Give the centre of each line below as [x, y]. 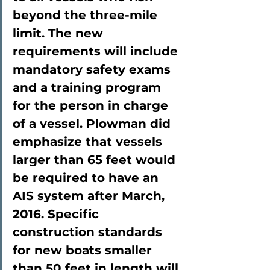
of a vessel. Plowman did [93, 124]
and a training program [89, 87]
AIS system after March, [90, 196]
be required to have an [87, 178]
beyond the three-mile [87, 15]
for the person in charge [92, 105]
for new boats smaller [84, 250]
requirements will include [97, 51]
